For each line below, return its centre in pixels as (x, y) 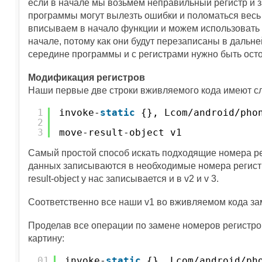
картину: (46, 238)
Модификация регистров (87, 77)
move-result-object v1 (120, 132)
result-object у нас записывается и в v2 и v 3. (123, 179)
